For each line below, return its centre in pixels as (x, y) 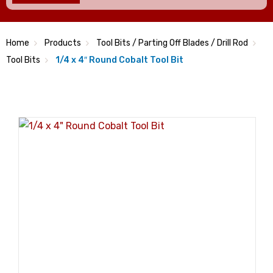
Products (63, 43)
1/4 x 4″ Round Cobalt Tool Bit (119, 60)
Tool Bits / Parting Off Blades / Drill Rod (172, 43)
